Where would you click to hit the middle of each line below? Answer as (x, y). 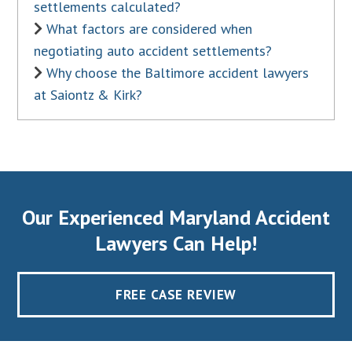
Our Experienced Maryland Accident (176, 218)
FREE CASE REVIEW (176, 295)
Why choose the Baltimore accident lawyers (178, 73)
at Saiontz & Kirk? (88, 95)
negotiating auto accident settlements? (153, 51)
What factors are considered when (150, 29)
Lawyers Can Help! (176, 244)
